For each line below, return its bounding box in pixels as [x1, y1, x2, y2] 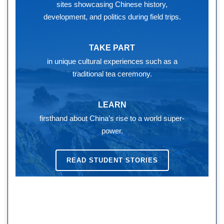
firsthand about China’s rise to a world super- [39, 113, 184, 122]
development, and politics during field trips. [43, 12, 181, 21]
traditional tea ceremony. [72, 69, 152, 78]
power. [101, 126, 123, 135]
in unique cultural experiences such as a [46, 56, 177, 65]
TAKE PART [89, 43, 135, 52]
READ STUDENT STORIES [66, 156, 158, 164]
